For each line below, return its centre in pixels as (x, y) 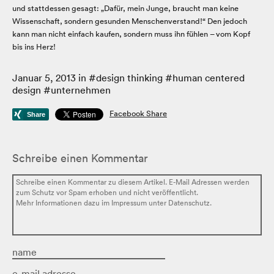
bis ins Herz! (34, 47)
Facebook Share (138, 114)
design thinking (129, 78)
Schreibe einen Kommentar (80, 158)
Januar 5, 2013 (44, 78)
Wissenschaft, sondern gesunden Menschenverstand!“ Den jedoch (130, 21)
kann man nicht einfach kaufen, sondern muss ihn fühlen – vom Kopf (131, 34)
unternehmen (81, 90)
